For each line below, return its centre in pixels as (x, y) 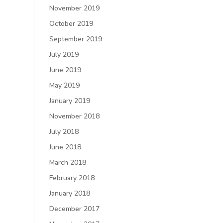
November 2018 (74, 116)
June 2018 (65, 147)
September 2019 (75, 39)
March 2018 (67, 163)
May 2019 (64, 85)
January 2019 (69, 101)
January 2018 (69, 193)
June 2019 (65, 70)
